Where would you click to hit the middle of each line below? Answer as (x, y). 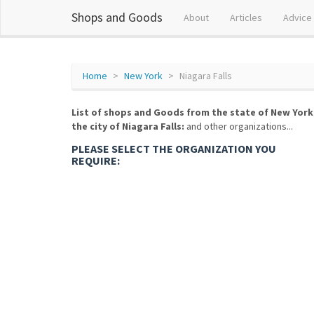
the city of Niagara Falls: (128, 126)
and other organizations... (239, 126)
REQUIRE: (96, 161)
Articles (246, 18)
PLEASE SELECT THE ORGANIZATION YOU (174, 149)
